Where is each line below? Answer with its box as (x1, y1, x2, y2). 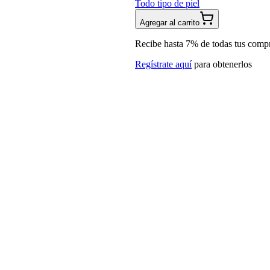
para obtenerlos (194, 58, 252, 69)
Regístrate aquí (135, 58, 192, 69)
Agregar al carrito (140, 17, 199, 27)
